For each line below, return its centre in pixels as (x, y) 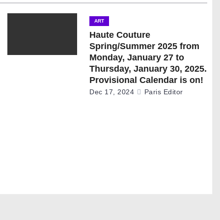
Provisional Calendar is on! (147, 80)
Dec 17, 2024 (112, 92)
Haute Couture (120, 35)
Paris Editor (163, 92)
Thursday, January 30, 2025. (148, 69)
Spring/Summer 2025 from (145, 46)
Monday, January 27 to (137, 57)
